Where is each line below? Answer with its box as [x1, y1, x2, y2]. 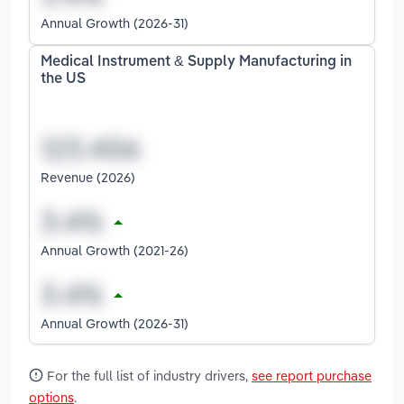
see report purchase [252, 366, 372, 384]
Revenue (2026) [41, 168, 135, 186]
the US [41, 72, 86, 87]
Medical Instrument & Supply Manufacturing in [41, 55, 352, 70]
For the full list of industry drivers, [43, 366, 252, 384]
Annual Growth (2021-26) [41, 241, 188, 259]
